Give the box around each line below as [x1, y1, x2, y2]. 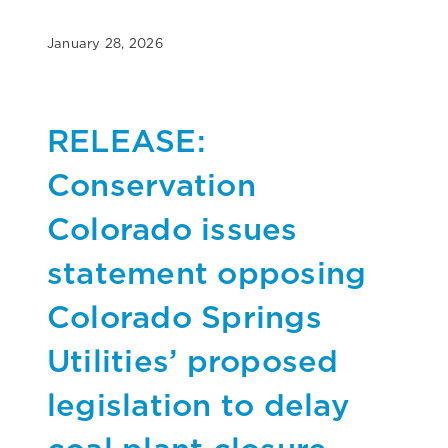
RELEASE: [47, 121, 206, 159]
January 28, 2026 [47, 35, 163, 51]
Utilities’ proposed [47, 341, 339, 379]
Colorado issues [47, 209, 298, 247]
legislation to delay [47, 385, 349, 423]
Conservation [47, 165, 256, 203]
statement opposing [47, 253, 367, 291]
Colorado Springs [47, 297, 322, 335]
